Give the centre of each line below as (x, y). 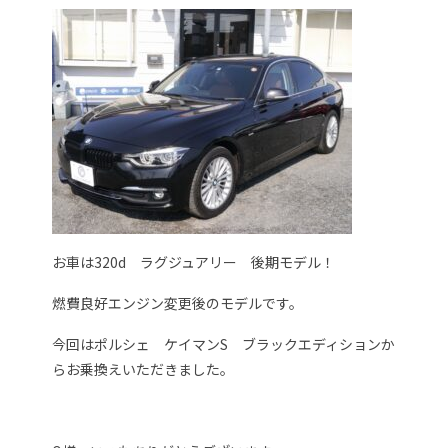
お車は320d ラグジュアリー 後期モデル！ (194, 261)
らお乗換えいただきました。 (143, 368)
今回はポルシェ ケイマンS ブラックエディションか (224, 343)
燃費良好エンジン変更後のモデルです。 (178, 302)
